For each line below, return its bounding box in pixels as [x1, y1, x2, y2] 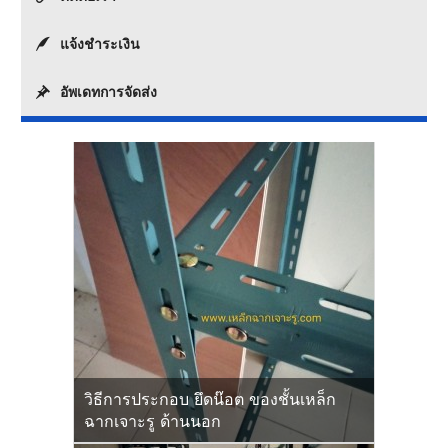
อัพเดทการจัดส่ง [60, 83, 158, 101]
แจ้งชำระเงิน [60, 35, 141, 53]
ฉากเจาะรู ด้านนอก [84, 411, 221, 431]
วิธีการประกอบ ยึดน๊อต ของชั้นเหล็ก [84, 389, 336, 409]
